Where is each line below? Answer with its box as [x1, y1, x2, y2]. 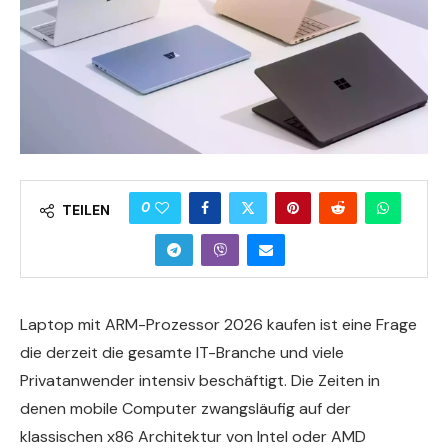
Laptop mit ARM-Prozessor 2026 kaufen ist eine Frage [20, 314, 417, 336]
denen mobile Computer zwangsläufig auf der [20, 398, 351, 420]
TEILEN [61, 201, 110, 220]
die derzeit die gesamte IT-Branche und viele [20, 342, 344, 364]
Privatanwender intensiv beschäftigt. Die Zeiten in [20, 370, 380, 392]
